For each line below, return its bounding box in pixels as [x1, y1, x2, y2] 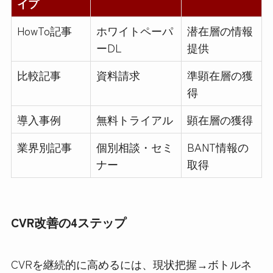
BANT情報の [186, 138, 249, 155]
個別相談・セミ [96, 138, 173, 155]
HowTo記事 [16, 22, 72, 38]
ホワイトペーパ [96, 22, 173, 38]
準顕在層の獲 [186, 66, 253, 83]
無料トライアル [96, 111, 173, 127]
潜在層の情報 [186, 22, 253, 38]
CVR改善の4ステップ [10, 213, 126, 231]
